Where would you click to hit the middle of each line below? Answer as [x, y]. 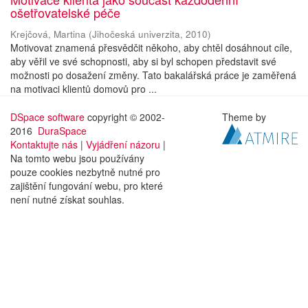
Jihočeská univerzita [136, 34]
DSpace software [47, 117]
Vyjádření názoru [123, 144]
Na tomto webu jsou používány [77, 158]
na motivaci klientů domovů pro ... [84, 89]
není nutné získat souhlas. [67, 199]
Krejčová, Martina [48, 34]
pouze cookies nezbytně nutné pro [85, 172]
